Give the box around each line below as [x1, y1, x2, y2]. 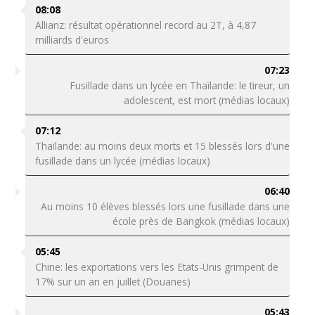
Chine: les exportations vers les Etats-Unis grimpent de [34, 260, 278, 274]
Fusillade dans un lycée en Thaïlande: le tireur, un [70, 79, 290, 92]
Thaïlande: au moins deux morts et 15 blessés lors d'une [34, 139, 290, 153]
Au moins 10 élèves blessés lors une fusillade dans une [41, 200, 290, 213]
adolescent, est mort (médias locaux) [124, 94, 290, 107]
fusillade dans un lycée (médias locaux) [34, 154, 210, 167]
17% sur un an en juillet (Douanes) [34, 275, 191, 288]
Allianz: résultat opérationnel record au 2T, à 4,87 [34, 18, 256, 32]
